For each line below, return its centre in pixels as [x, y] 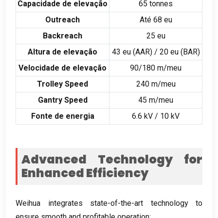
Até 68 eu [156, 19]
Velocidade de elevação [63, 68]
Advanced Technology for [112, 159]
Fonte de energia [63, 116]
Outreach [63, 19]
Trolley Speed [63, 84]
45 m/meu [156, 100]
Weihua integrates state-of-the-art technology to [109, 203]
